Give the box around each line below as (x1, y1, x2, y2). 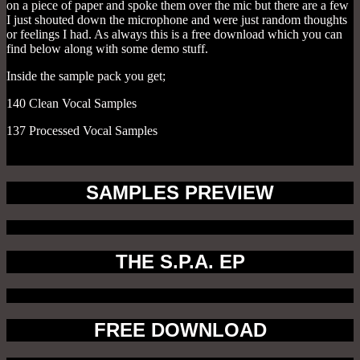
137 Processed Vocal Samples (6, 123, 161, 137)
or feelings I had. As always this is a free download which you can (6, 27, 342, 41)
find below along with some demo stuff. (6, 41, 211, 55)
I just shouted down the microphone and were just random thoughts (6, 12, 347, 27)
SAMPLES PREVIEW (86, 181, 274, 203)
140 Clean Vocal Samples (6, 96, 137, 110)
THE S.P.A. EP (115, 250, 245, 272)
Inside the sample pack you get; (6, 68, 166, 83)
